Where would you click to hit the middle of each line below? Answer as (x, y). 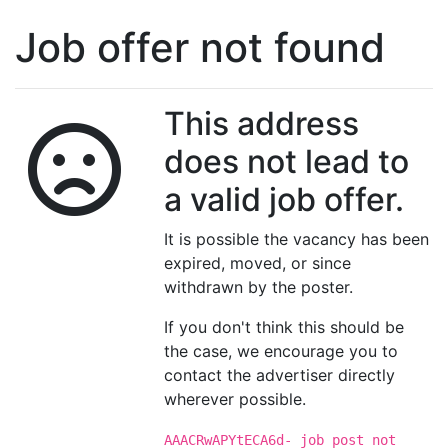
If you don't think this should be (284, 327)
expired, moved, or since (258, 263)
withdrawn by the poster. (259, 287)
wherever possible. (235, 399)
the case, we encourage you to (281, 351)
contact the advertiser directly (280, 375)
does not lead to (287, 161)
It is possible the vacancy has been (297, 239)
